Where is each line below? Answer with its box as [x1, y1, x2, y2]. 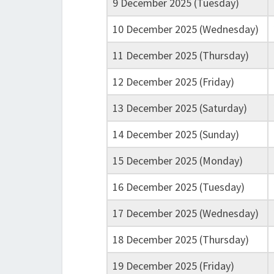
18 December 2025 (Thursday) [113, 232, 249, 246]
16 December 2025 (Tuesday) [113, 180, 245, 194]
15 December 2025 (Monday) [113, 154, 243, 168]
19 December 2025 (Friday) [113, 259, 234, 273]
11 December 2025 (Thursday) [113, 48, 249, 62]
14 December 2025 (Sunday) [113, 127, 239, 141]
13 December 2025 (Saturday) [113, 101, 247, 115]
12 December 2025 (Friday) [113, 75, 234, 89]
